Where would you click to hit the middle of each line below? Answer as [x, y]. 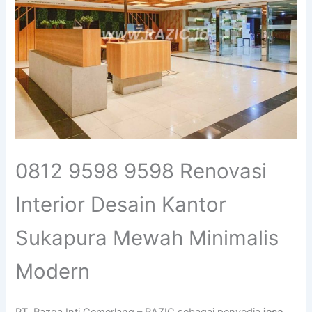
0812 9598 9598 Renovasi [141, 171]
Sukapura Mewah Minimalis [147, 238]
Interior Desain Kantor [121, 205]
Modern [53, 272]
